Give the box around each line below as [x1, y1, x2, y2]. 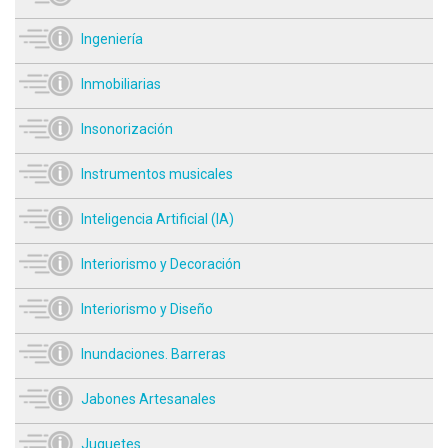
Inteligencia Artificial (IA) [81, 210, 234, 227]
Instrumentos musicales [81, 165, 233, 182]
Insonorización [81, 120, 173, 137]
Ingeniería [81, 30, 143, 47]
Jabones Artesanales [81, 390, 216, 407]
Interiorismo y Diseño [81, 300, 213, 317]
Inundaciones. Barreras [81, 345, 226, 362]
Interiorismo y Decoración [81, 255, 241, 272]
